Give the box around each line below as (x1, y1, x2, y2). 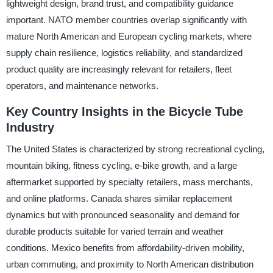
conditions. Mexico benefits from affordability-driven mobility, (5, 243, 244, 253)
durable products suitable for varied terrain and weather (5, 226, 224, 237)
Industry (5, 120, 54, 134)
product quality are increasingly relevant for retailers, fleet (5, 63, 232, 74)
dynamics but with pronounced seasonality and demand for (5, 210, 239, 221)
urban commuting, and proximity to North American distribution (5, 259, 253, 270)
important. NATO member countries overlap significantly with (5, 14, 247, 25)
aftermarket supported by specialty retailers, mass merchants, (5, 177, 253, 188)
